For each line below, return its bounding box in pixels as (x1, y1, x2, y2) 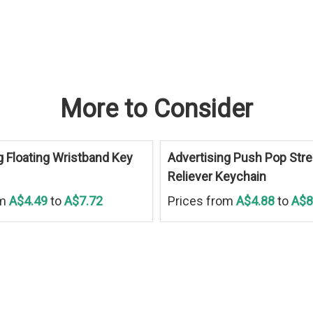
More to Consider (60, 94, 253, 124)
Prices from (167, 193, 233, 208)
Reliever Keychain (167, 168, 266, 184)
